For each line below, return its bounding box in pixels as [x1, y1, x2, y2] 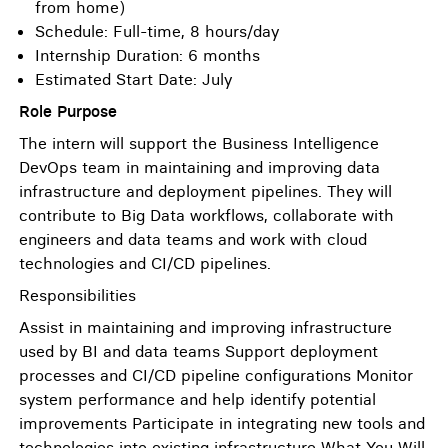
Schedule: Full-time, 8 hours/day [35, 21, 279, 41]
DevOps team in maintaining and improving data [19, 157, 380, 177]
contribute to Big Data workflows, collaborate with [19, 205, 394, 225]
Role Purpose [19, 101, 117, 121]
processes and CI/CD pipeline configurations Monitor [19, 365, 413, 385]
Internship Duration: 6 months [35, 45, 260, 65]
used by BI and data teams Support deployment [19, 341, 378, 361]
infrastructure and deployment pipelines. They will [19, 181, 392, 201]
